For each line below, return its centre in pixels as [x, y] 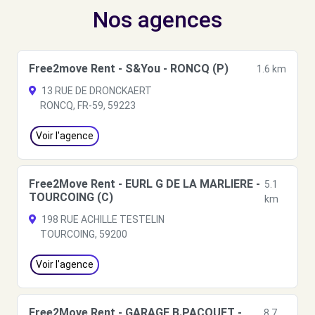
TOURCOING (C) [71, 197]
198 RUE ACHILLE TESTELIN [102, 219]
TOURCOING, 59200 [84, 234]
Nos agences [157, 20]
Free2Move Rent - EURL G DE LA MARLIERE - [144, 184]
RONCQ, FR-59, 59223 [88, 105]
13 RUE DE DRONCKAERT [96, 91]
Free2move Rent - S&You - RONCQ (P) [129, 69]
